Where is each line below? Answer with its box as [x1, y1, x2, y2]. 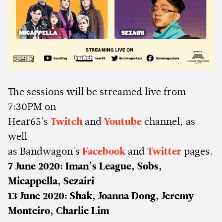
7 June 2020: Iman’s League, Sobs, [8, 162, 162, 172]
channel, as [142, 117, 195, 127]
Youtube [104, 117, 142, 127]
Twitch [51, 117, 82, 127]
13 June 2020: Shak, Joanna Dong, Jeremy [8, 191, 194, 202]
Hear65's [8, 117, 51, 127]
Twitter [147, 147, 181, 157]
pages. [181, 147, 213, 157]
